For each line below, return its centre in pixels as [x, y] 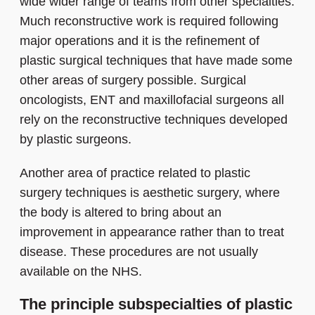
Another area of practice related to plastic [135, 173]
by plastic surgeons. [76, 140]
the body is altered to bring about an [121, 213]
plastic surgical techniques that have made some [156, 61]
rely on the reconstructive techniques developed [154, 120]
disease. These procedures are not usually [139, 252]
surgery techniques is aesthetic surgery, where [150, 193]
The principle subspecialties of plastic [156, 304]
